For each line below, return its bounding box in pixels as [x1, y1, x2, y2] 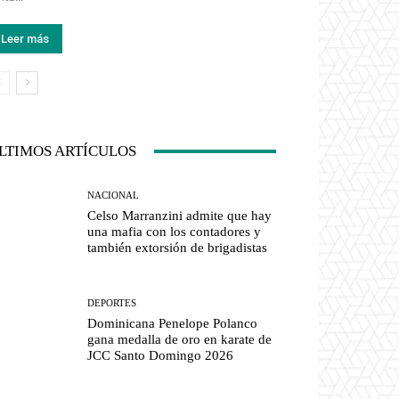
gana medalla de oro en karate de [87, 332, 273, 347]
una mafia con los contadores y [87, 224, 262, 240]
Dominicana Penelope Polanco [87, 316, 258, 331]
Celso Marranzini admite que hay [87, 208, 273, 224]
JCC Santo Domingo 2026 [87, 348, 234, 363]
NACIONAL [87, 190, 140, 201]
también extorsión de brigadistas [87, 240, 268, 256]
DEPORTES [87, 297, 137, 309]
